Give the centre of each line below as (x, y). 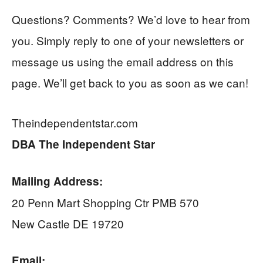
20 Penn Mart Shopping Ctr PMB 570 (105, 203)
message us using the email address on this (123, 62)
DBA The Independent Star (83, 144)
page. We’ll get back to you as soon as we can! (130, 83)
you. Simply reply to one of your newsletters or (128, 41)
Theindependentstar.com (75, 123)
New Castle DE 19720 (68, 224)
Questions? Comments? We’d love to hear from (131, 19)
